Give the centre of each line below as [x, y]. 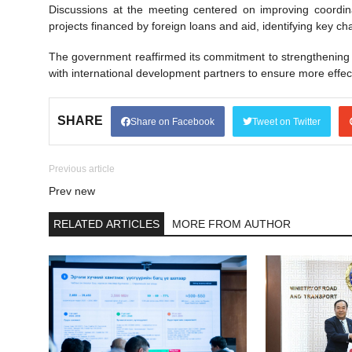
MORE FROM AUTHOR [231, 224]
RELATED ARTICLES [106, 224]
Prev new [72, 191]
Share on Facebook [172, 121]
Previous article [82, 169]
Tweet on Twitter [286, 121]
